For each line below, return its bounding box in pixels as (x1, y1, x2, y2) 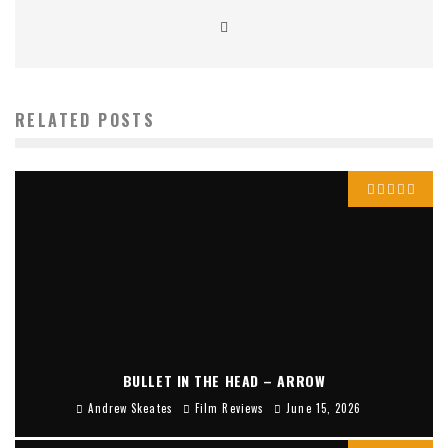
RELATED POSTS (15, 108, 156, 132)
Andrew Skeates (84, 399, 173, 416)
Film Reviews (194, 399, 265, 416)
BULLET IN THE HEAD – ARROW (122, 369, 326, 391)
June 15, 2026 (286, 399, 362, 416)
